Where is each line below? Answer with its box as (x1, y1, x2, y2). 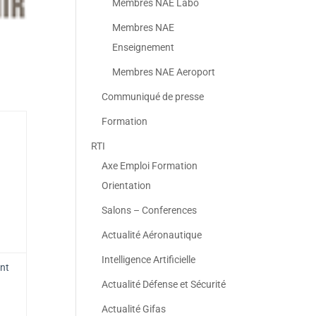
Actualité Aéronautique (102, 229, 202, 241)
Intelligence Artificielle (102, 254, 196, 265)
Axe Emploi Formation (102, 160, 198, 171)
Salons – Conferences (102, 205, 197, 216)
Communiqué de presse (102, 91, 205, 102)
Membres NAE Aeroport (112, 66, 216, 78)
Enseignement (112, 42, 175, 53)
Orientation (102, 180, 152, 191)
